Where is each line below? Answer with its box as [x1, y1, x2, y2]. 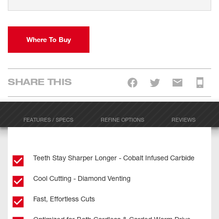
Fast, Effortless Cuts [33, 195, 95, 203]
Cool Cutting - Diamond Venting [33, 174, 131, 182]
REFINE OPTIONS [100, 116, 144, 123]
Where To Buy [26, 35, 71, 44]
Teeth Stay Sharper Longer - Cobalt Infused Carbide [33, 153, 195, 162]
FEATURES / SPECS [23, 116, 74, 123]
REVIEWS [171, 116, 196, 123]
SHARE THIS [8, 76, 72, 87]
